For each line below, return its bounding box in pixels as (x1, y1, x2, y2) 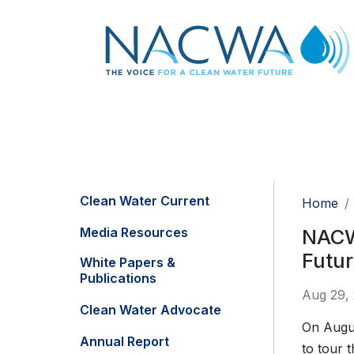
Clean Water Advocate (80, 302, 221, 318)
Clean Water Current (80, 193, 209, 209)
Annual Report (80, 333, 169, 350)
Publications (80, 270, 156, 287)
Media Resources (80, 224, 188, 241)
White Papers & (80, 254, 175, 271)
